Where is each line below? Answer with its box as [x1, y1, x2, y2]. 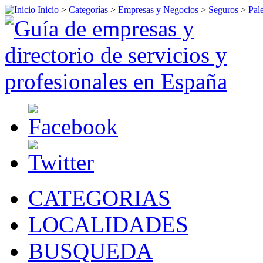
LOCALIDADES [28, 212, 188, 237]
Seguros [208, 5, 238, 15]
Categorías [69, 5, 108, 15]
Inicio [38, 5, 59, 15]
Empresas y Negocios [118, 5, 198, 15]
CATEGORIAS [28, 186, 171, 211]
